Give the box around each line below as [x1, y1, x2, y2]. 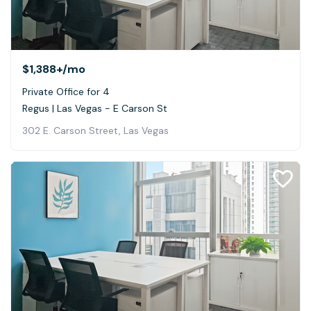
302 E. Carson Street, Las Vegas [22, 124, 169, 137]
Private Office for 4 [22, 85, 110, 98]
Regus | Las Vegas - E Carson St [22, 101, 167, 115]
